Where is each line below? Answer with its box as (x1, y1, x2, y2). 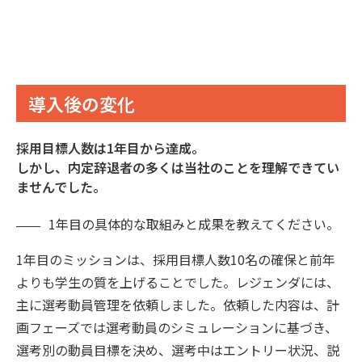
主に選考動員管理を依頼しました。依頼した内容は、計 (16, 295, 339, 315)
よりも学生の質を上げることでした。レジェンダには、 (16, 272, 339, 293)
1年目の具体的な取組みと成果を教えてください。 (48, 214, 339, 234)
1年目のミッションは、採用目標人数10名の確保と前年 (16, 250, 335, 270)
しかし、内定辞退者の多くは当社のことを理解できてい (16, 158, 339, 178)
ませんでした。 (16, 177, 106, 197)
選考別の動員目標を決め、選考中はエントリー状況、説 (16, 340, 339, 360)
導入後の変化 (28, 90, 135, 117)
